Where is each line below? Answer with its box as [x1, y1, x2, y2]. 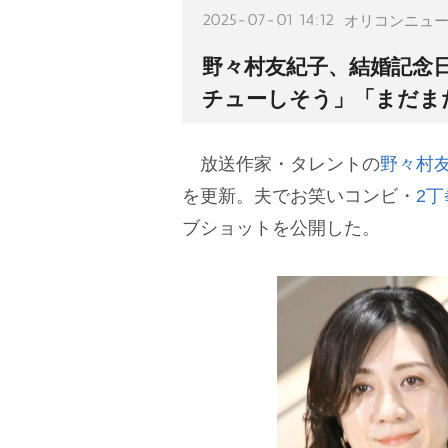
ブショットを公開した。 [182, 218, 380, 238]
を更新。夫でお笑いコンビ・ [182, 186, 416, 206]
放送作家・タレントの [182, 154, 380, 174]
